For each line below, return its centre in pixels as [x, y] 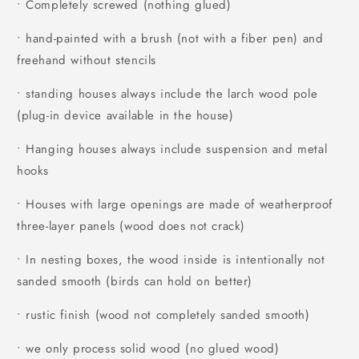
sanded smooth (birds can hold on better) [135, 282]
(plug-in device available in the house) [125, 116]
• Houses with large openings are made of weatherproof [175, 205]
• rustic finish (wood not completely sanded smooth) [163, 315]
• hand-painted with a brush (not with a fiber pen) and [170, 39]
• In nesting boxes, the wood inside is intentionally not [171, 260]
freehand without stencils [87, 61]
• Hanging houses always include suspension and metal [172, 149]
